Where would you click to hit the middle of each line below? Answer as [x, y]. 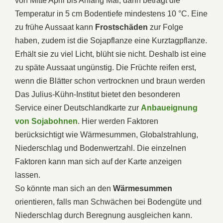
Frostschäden [121, 27]
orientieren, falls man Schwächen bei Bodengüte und [108, 202]
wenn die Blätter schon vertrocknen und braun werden [110, 81]
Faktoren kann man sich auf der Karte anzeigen [98, 161]
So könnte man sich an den [64, 188]
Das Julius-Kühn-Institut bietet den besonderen [98, 94]
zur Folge [166, 27]
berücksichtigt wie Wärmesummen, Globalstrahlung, [107, 134]
